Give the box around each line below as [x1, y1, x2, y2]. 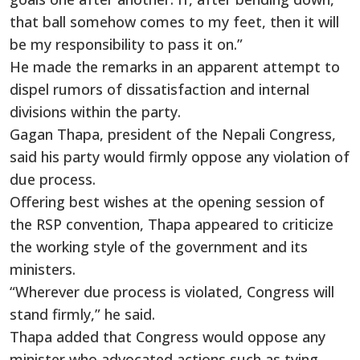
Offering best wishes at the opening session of [10, 191, 325, 211]
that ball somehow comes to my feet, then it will [10, 11, 339, 31]
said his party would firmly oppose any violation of [10, 146, 350, 166]
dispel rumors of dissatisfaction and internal [10, 79, 309, 99]
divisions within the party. [10, 101, 181, 121]
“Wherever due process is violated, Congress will [10, 281, 334, 301]
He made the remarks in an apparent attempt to [10, 56, 340, 76]
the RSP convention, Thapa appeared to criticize [10, 214, 333, 234]
